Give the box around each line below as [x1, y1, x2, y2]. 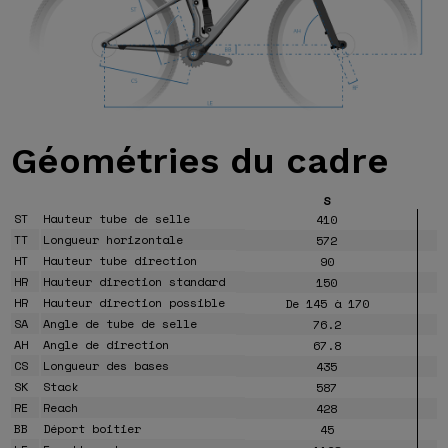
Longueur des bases [43, 356, 170, 374]
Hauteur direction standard [43, 272, 226, 290]
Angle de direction [43, 335, 170, 353]
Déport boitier [43, 419, 142, 437]
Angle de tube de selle [43, 314, 198, 332]
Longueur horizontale [43, 230, 184, 248]
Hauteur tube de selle [43, 209, 191, 227]
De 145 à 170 [284, 294, 369, 312]
